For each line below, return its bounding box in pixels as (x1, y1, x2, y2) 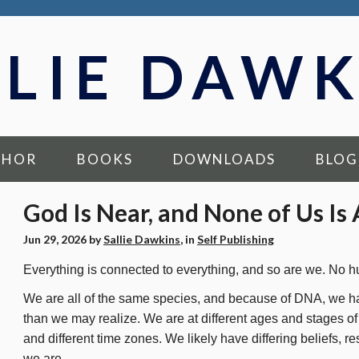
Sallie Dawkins (103, 232, 180, 246)
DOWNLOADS (173, 151, 276, 167)
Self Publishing (197, 232, 274, 246)
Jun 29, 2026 (23, 232, 89, 246)
